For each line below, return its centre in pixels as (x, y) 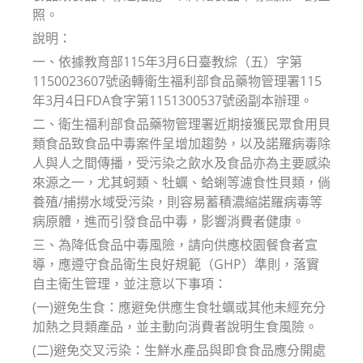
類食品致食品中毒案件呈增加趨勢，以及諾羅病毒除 (181, 143)
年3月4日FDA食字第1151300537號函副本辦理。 (173, 100)
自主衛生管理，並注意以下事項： (130, 283)
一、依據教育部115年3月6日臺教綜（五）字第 (167, 61)
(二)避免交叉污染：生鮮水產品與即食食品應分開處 (179, 350)
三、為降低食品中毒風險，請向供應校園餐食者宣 (175, 244)
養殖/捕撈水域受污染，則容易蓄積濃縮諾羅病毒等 (177, 201)
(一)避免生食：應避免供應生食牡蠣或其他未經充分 (179, 307)
